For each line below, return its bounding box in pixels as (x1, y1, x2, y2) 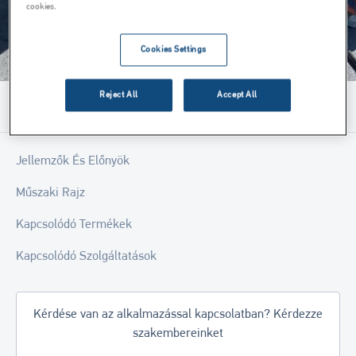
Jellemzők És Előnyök (16, 154, 130, 168)
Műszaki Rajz (16, 186, 85, 199)
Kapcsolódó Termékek (16, 218, 132, 231)
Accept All (217, 90, 258, 100)
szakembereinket (133, 327, 223, 340)
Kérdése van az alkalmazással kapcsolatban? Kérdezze (33, 308, 323, 321)
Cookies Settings (140, 44, 207, 55)
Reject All (99, 90, 138, 100)
